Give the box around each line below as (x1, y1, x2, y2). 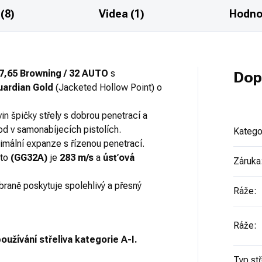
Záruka (233, 156, 261, 167)
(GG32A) (11, 152, 47, 164)
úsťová (103, 152, 135, 164)
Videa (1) (99, 8, 145, 20)
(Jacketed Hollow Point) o (56, 82, 162, 94)
